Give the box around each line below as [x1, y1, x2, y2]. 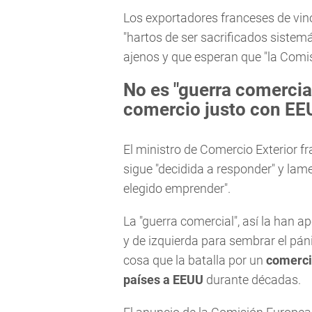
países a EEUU [123, 272, 206, 288]
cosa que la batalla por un [123, 253, 266, 268]
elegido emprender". [123, 181, 231, 196]
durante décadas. [206, 272, 301, 288]
